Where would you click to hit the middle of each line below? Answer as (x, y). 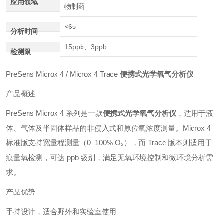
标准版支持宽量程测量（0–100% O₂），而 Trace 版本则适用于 (109, 143)
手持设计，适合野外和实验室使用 (61, 211)
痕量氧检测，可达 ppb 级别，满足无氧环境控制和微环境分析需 (110, 157)
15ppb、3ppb (86, 47)
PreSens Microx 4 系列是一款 (54, 113)
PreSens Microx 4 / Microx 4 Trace (63, 74)
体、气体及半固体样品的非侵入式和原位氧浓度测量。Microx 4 (108, 128)
